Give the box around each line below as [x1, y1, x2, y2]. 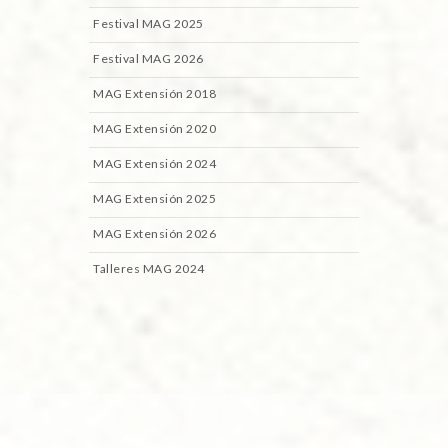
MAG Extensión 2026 [93, 226, 216, 242]
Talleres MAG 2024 [93, 261, 205, 277]
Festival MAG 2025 [93, 16, 204, 32]
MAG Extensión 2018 [93, 86, 216, 102]
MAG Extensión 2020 [93, 121, 216, 137]
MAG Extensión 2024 [93, 156, 216, 172]
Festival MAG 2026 [93, 51, 204, 67]
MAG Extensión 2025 [93, 191, 216, 207]
